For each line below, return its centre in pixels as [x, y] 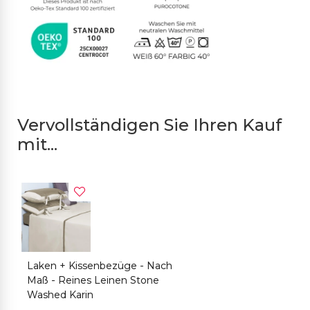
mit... [37, 144]
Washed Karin [60, 295]
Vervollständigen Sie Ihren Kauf [149, 125]
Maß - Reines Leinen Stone [93, 281]
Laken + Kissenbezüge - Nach [99, 266]
